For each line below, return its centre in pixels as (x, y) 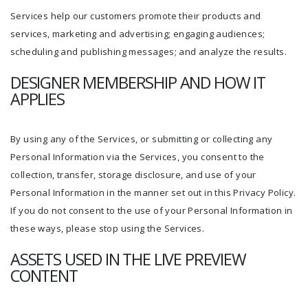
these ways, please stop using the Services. (108, 228)
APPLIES (37, 99)
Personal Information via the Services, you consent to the (137, 157)
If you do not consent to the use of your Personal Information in (152, 210)
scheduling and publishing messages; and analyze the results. (148, 52)
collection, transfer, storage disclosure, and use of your (133, 175)
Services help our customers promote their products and (136, 16)
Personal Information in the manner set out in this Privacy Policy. (153, 192)
